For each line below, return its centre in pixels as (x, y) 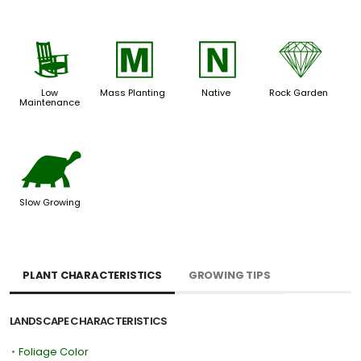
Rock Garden (299, 93)
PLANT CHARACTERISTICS (92, 275)
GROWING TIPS (229, 275)
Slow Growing (50, 202)
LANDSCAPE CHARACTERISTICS (89, 321)
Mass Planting (133, 93)
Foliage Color (54, 351)
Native (216, 93)
